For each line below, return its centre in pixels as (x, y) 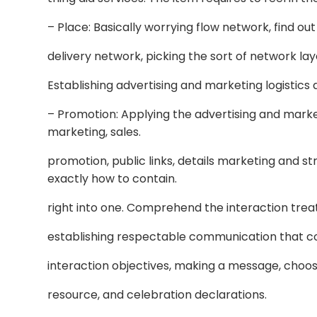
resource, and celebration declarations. (157, 295)
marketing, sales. (94, 132)
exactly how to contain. (113, 179)
